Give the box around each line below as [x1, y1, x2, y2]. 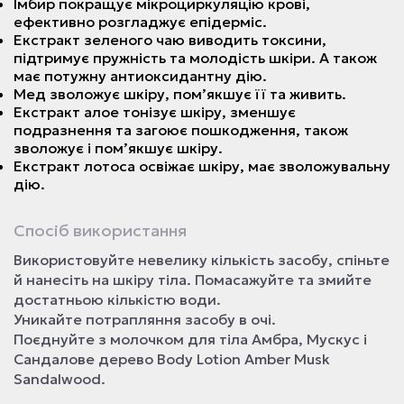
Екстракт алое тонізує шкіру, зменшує [14, 103, 296, 121]
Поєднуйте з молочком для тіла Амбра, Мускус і [14, 330, 367, 348]
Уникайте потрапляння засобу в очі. [14, 310, 276, 328]
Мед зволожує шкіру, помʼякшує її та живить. [14, 85, 346, 103]
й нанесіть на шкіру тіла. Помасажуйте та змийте [14, 271, 372, 289]
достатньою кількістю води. [14, 290, 221, 308]
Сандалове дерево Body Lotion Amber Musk [14, 350, 330, 368]
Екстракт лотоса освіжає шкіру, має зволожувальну [14, 157, 390, 175]
